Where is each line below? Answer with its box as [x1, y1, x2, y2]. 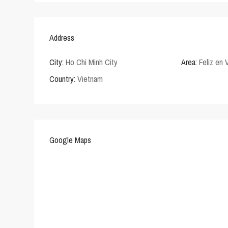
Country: [49, 73, 75, 85]
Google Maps [49, 134, 91, 146]
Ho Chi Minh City [66, 56, 118, 68]
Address [49, 32, 74, 44]
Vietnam [75, 73, 103, 85]
